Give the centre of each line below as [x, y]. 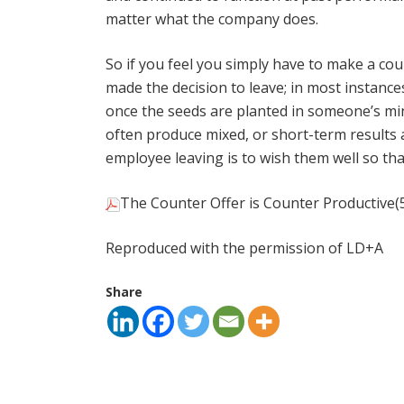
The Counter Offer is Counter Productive [257, 203]
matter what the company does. [212, 19]
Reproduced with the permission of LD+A [244, 248]
